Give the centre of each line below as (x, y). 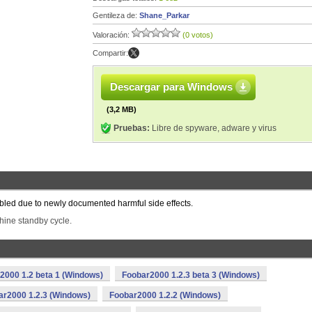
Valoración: (112, 35)
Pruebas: (132, 128)
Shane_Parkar (164, 15)
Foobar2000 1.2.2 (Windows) (165, 295)
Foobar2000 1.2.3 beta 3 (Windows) (191, 275)
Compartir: (110, 53)
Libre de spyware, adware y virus (213, 128)
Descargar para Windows (171, 87)
